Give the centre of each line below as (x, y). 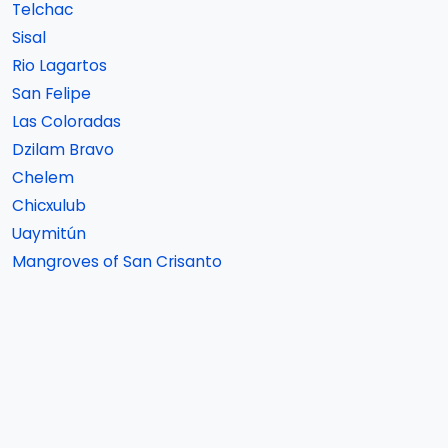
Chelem (43, 177)
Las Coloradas (66, 121)
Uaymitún (49, 233)
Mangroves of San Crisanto (117, 261)
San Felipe (51, 93)
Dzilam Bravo (63, 149)
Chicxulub (49, 205)
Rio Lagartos (59, 65)
